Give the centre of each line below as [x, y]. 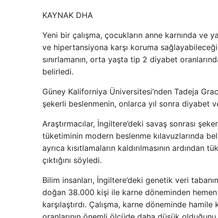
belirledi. [58, 72]
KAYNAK [58, 15]
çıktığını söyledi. [72, 160]
